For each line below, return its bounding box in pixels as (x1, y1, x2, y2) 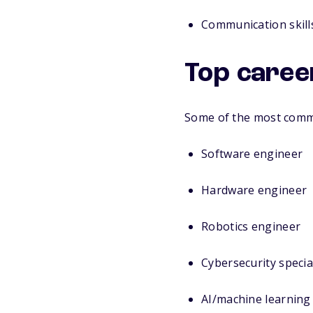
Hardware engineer (201, 182, 307, 198)
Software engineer (201, 145, 303, 161)
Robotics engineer (201, 218, 301, 234)
